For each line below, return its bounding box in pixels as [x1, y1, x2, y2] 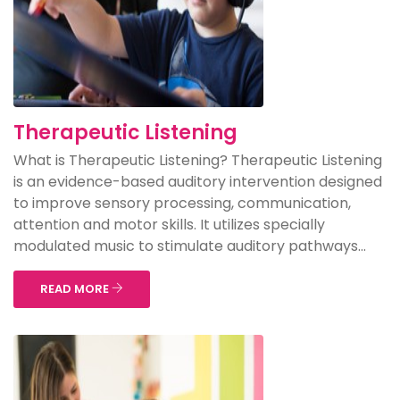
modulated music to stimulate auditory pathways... [13, 236, 366, 256]
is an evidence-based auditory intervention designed [13, 171, 382, 192]
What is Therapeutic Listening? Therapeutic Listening [13, 150, 382, 171]
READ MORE [40, 280, 112, 297]
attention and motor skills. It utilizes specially [13, 214, 325, 235]
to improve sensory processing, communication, [13, 193, 351, 213]
